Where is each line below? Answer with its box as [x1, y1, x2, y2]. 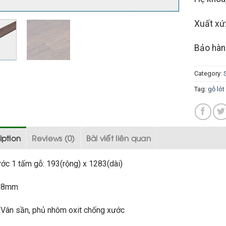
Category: [194, 70, 223, 78]
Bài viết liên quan [86, 133, 151, 143]
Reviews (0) [32, 133, 75, 143]
